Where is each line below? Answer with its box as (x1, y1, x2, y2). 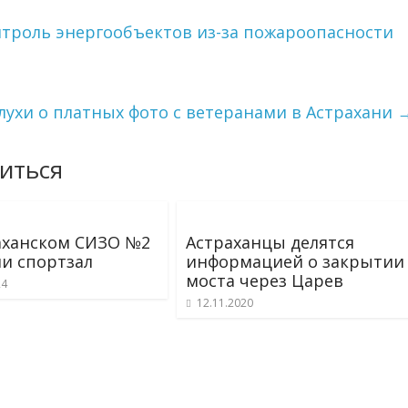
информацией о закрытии (186, 250, 404, 272)
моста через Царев (186, 270, 343, 291)
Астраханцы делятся (186, 231, 354, 253)
